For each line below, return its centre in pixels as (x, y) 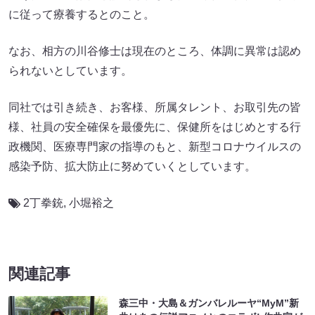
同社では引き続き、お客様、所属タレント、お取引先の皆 (155, 107)
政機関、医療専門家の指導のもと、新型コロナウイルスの (155, 147)
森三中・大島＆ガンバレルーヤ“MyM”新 (209, 303)
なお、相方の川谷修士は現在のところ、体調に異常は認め (155, 51)
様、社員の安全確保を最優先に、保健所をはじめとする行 (155, 127)
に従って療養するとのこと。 (82, 14)
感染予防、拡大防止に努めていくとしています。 (132, 166)
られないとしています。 (70, 71)
